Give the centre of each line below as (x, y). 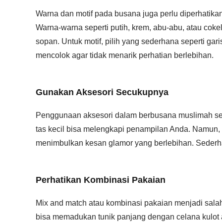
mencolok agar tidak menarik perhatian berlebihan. (125, 55)
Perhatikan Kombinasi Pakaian (101, 180)
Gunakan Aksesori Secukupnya (102, 92)
